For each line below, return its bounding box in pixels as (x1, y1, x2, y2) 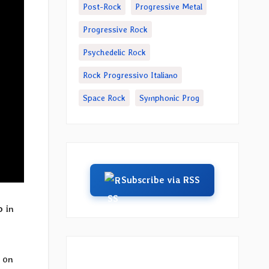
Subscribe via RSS (121, 175, 201, 186)
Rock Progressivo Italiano (82, 70, 178, 80)
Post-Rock (82, 2, 121, 11)
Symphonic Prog (139, 93, 199, 103)
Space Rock (82, 93, 125, 103)
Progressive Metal (134, 2, 202, 11)
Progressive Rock (82, 25, 148, 34)
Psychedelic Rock (82, 47, 146, 57)
